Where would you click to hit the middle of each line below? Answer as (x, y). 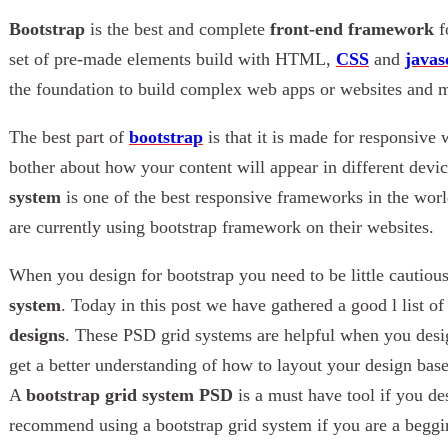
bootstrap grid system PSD (129, 394)
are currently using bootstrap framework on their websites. (221, 226)
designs (36, 334)
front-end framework (351, 28)
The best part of (68, 136)
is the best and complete (177, 28)
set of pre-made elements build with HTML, (172, 58)
